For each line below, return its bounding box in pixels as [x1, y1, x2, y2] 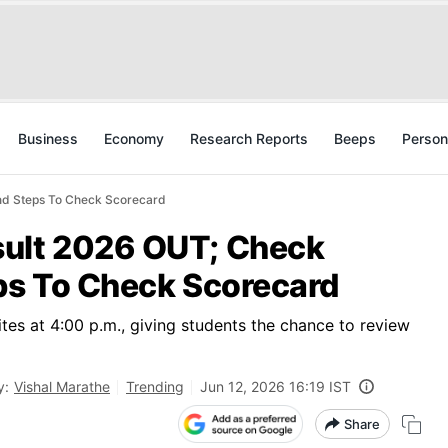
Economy [104, 130, 164, 147]
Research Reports [190, 130, 308, 147]
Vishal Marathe [14, 378, 110, 395]
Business [18, 130, 78, 147]
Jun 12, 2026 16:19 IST [200, 378, 351, 395]
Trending [126, 378, 184, 395]
